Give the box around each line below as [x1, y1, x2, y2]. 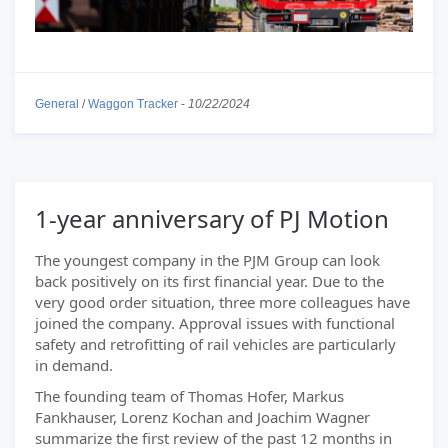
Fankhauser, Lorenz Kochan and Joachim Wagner [35, 407, 370, 427]
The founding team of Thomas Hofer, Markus [35, 386, 344, 406]
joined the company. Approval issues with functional [35, 313, 395, 333]
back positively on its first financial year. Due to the [35, 271, 384, 291]
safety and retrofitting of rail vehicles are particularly [35, 334, 396, 354]
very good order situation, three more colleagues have [35, 292, 410, 312]
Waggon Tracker [88, 96, 178, 111]
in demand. [35, 355, 113, 375]
